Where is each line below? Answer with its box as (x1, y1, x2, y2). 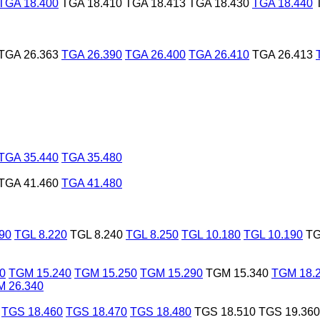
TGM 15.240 (9, 266, 71, 279)
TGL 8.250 (126, 228, 179, 241)
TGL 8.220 (14, 228, 67, 241)
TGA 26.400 (125, 48, 186, 61)
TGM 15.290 (140, 266, 203, 279)
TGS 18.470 (66, 305, 127, 318)
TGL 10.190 (244, 228, 303, 241)
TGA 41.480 (61, 176, 122, 189)
